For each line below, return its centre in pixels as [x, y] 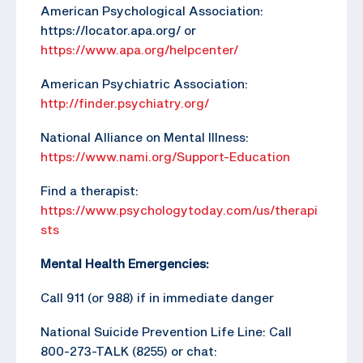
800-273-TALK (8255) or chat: [129, 350]
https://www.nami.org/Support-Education [165, 156]
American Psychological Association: [152, 10]
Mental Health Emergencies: [126, 263]
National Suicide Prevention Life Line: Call [166, 331]
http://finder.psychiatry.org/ [125, 102]
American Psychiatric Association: [144, 83]
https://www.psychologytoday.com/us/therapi [179, 209]
